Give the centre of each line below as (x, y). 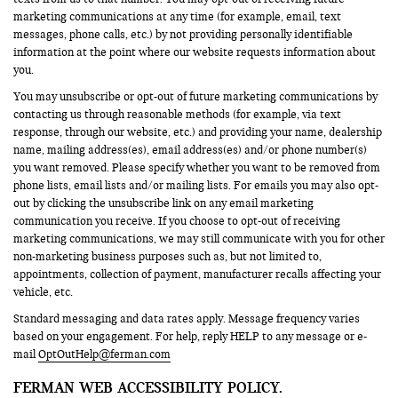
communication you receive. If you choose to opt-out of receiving (177, 221)
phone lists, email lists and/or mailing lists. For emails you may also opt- (196, 185)
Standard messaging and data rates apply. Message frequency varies (187, 318)
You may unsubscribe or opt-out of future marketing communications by (195, 96)
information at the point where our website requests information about (195, 52)
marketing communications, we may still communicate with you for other (199, 239)
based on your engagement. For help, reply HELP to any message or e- (190, 336)
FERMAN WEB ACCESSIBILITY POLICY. (148, 387)
